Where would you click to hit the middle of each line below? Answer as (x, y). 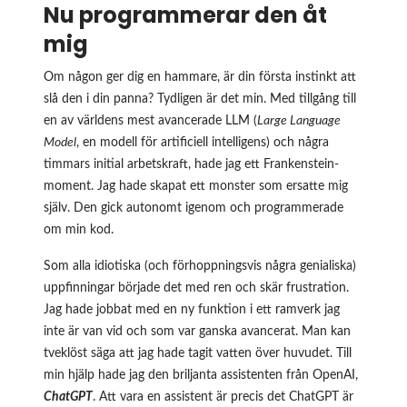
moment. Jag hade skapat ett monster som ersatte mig (196, 186)
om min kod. (79, 229)
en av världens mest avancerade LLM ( (150, 120)
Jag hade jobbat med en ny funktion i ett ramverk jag (192, 309)
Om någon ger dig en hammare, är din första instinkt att (200, 77)
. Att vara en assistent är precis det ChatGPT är (223, 397)
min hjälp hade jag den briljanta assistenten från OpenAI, (201, 375)
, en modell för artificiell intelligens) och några (203, 142)
